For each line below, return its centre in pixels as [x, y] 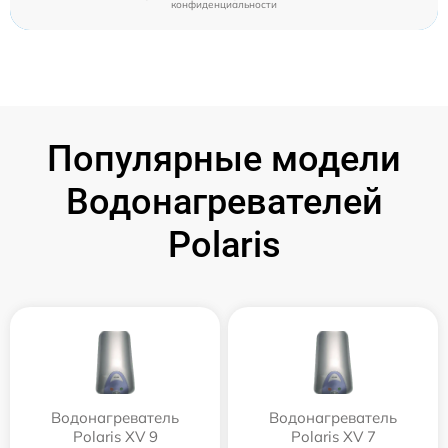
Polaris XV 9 [115, 436]
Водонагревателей [224, 202]
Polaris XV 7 [333, 436]
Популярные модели [224, 159]
